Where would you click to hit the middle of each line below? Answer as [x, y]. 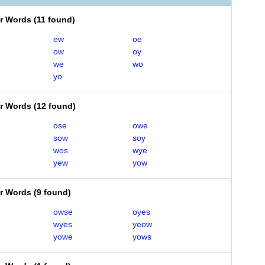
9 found [52, 192]
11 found [54, 20]
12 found [55, 106]
